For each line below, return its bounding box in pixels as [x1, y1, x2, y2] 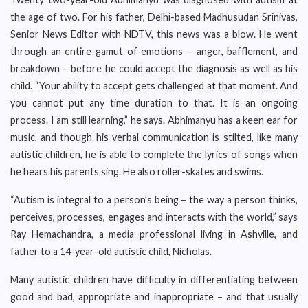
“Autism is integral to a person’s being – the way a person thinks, [10, 194, 298, 206]
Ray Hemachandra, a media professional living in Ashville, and [10, 228, 298, 240]
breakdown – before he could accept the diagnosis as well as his [10, 63, 298, 74]
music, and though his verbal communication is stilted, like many [10, 131, 298, 143]
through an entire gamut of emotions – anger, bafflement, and [10, 45, 298, 57]
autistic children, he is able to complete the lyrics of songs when [10, 148, 298, 160]
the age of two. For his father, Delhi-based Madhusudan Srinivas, [10, 11, 298, 23]
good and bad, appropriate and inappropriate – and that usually [10, 291, 298, 302]
